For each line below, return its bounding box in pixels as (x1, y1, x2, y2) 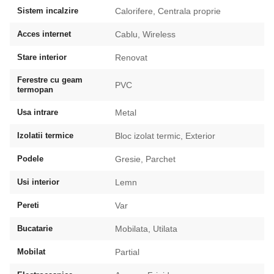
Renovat (115, 52, 147, 62)
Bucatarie (17, 223, 53, 233)
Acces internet (17, 29, 71, 39)
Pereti (17, 200, 39, 210)
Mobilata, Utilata (115, 223, 177, 234)
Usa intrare (17, 107, 58, 117)
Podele (17, 154, 43, 163)
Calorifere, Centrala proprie (115, 6, 221, 16)
